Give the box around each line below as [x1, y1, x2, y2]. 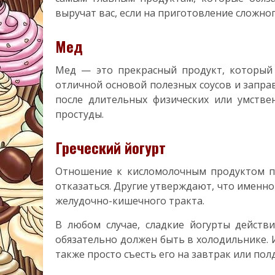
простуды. [55, 107, 104, 121]
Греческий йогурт [55, 136, 166, 158]
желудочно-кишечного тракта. [55, 193, 204, 207]
